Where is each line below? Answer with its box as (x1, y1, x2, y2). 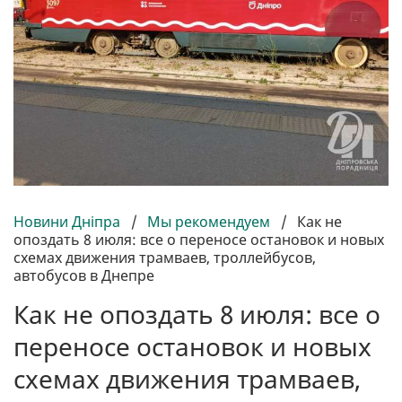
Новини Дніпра (13, 212, 124, 232)
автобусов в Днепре (13, 266, 154, 286)
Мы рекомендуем (147, 212, 270, 232)
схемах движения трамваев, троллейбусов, (13, 248, 316, 268)
